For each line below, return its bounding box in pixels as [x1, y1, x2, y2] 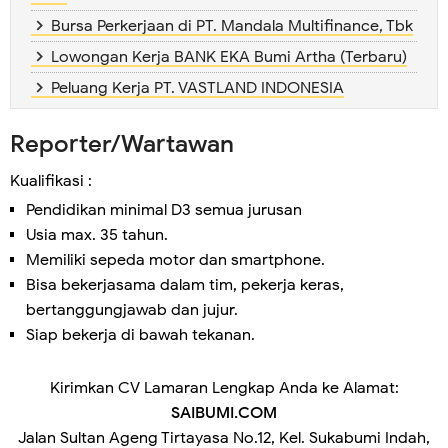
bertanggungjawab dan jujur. [26, 299, 238, 320]
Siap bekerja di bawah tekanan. [26, 324, 255, 345]
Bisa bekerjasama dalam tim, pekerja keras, [26, 274, 344, 295]
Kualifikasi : [10, 171, 92, 192]
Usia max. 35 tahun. [26, 224, 168, 245]
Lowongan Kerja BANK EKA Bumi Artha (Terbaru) [51, 47, 407, 68]
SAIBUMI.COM [171, 402, 277, 423]
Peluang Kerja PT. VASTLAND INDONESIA [51, 78, 344, 99]
